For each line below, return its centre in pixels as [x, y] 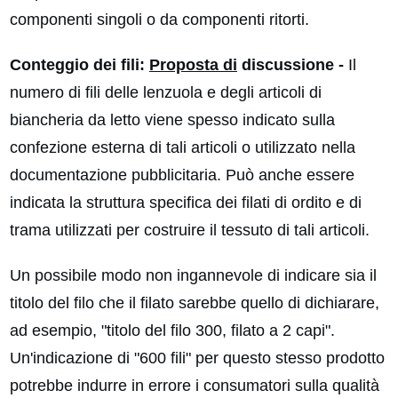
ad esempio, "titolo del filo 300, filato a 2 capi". [172, 331]
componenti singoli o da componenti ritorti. [159, 20]
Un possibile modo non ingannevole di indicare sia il [193, 276]
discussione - [291, 65]
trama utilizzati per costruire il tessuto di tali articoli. [190, 231]
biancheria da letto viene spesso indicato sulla [172, 120]
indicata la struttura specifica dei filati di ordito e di [186, 203]
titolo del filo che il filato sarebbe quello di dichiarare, [195, 303]
